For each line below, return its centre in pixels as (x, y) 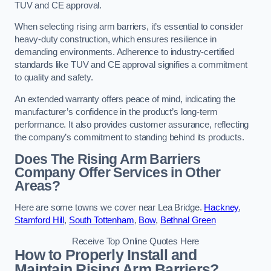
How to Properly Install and (106, 255)
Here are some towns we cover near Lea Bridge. (109, 207)
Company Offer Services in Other (118, 173)
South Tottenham (101, 220)
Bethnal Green (188, 220)
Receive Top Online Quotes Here (135, 242)
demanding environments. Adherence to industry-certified (125, 52)
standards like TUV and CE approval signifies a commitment (131, 65)
